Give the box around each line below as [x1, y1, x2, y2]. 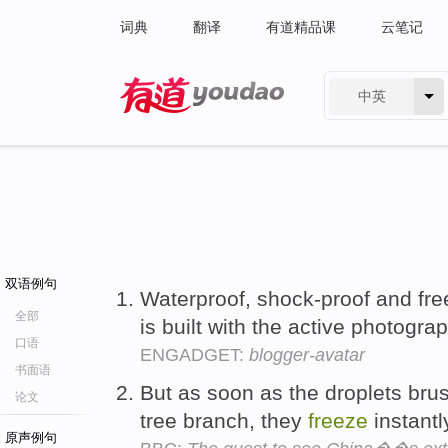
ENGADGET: [140, 345, 249, 365]
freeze [308, 408, 368, 432]
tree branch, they [140, 408, 308, 432]
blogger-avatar [249, 345, 365, 365]
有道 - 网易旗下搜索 [120, 118, 245, 134]
